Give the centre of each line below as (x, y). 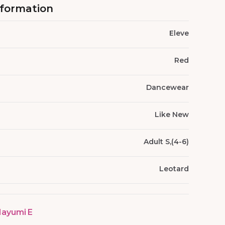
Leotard (174, 169)
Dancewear (167, 87)
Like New (172, 115)
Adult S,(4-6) (166, 142)
